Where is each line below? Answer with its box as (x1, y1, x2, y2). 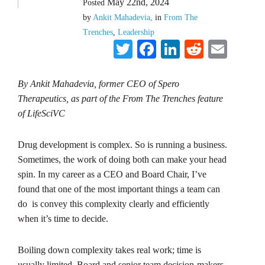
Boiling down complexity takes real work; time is (18, 244, 201, 255)
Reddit (203, 38, 254, 60)
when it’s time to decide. (18, 213, 108, 224)
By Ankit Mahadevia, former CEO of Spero (18, 78, 179, 89)
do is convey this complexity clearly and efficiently (18, 198, 209, 209)
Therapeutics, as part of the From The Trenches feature (18, 93, 223, 104)
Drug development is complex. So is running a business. (18, 139, 227, 150)
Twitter (132, 38, 188, 60)
